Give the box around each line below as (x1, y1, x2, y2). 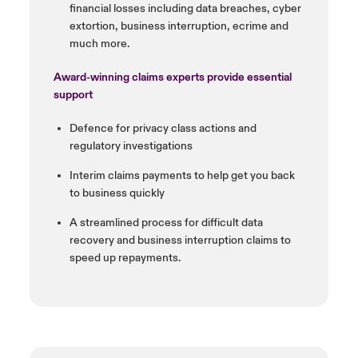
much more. (69, 37, 129, 51)
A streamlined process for (69, 216, 201, 230)
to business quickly (69, 186, 165, 201)
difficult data (201, 216, 263, 230)
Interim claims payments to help (69, 169, 231, 183)
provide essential (206, 70, 292, 85)
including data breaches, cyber (147, 2, 301, 16)
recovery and (69, 233, 135, 248)
